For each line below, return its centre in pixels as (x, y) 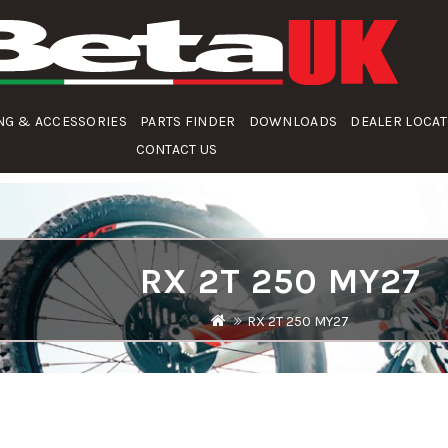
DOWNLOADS (293, 121)
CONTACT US (176, 149)
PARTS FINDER (187, 121)
